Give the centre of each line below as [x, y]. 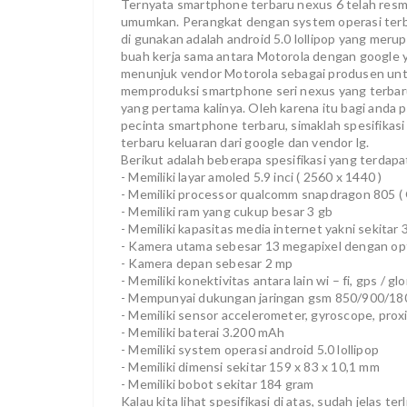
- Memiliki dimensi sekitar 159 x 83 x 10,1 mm [250, 367]
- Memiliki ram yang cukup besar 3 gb [227, 211]
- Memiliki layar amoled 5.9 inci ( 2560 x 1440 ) [252, 177]
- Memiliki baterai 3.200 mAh [203, 332]
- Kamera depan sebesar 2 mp [207, 263]
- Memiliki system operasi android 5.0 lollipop [250, 349]
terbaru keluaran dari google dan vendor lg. [245, 142]
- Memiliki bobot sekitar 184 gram [218, 384]
